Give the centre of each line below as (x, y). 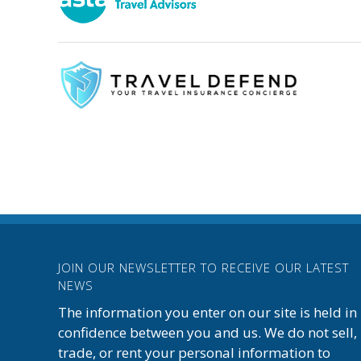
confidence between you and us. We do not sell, (207, 332)
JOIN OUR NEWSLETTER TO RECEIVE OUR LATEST (203, 267)
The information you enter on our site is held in (207, 312)
